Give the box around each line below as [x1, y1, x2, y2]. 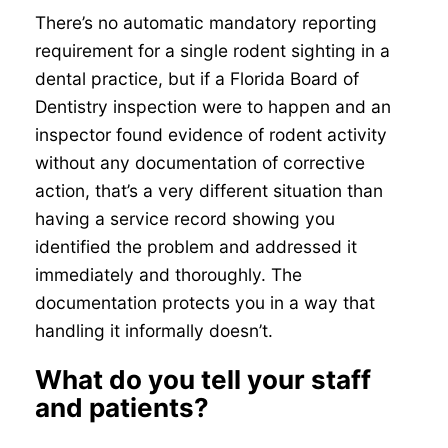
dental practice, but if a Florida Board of [34, 67, 359, 89]
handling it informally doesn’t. [34, 319, 273, 341]
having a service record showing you [34, 207, 335, 229]
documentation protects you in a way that [34, 291, 375, 313]
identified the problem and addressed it [34, 235, 357, 257]
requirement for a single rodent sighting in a [34, 39, 390, 61]
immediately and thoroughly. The [34, 263, 302, 285]
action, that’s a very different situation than [34, 179, 383, 201]
